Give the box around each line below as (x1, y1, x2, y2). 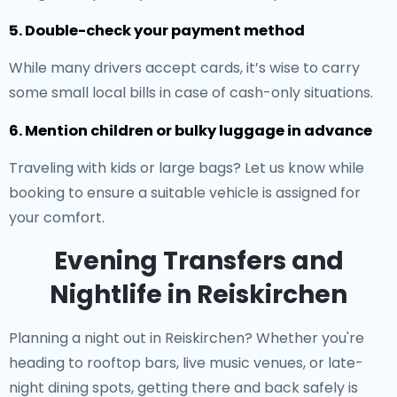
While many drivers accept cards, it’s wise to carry (9, 58, 360, 78)
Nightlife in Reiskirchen (50, 277, 347, 312)
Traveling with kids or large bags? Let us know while (9, 158, 364, 178)
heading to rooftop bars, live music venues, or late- (9, 353, 363, 373)
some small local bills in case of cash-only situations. (9, 82, 373, 103)
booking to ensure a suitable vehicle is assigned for (9, 183, 361, 203)
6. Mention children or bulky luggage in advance (9, 121, 372, 141)
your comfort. (9, 207, 105, 228)
